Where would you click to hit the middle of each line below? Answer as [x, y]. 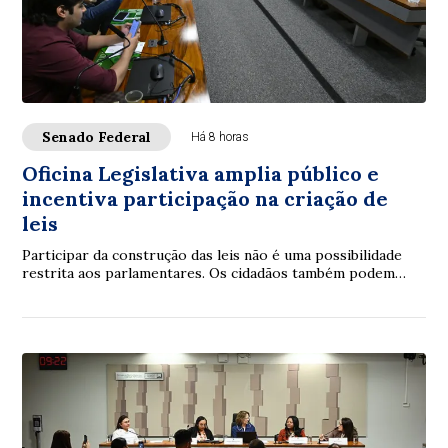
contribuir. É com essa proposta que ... [150, 291]
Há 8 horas [220, 137]
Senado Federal [97, 137]
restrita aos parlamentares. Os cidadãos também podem [209, 273]
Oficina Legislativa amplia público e [201, 173]
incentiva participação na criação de [205, 198]
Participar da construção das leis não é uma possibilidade [212, 255]
